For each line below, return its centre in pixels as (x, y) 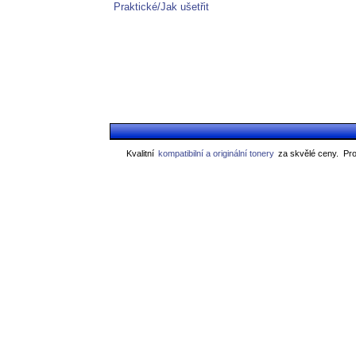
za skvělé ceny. (307, 153)
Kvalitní (141, 153)
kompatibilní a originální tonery (216, 153)
